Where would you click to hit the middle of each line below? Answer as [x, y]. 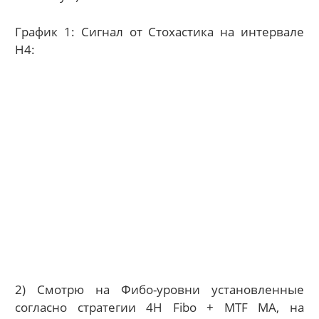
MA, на [281, 307]
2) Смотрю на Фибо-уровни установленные [159, 289]
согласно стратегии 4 [84, 307]
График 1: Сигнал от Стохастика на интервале [159, 31]
